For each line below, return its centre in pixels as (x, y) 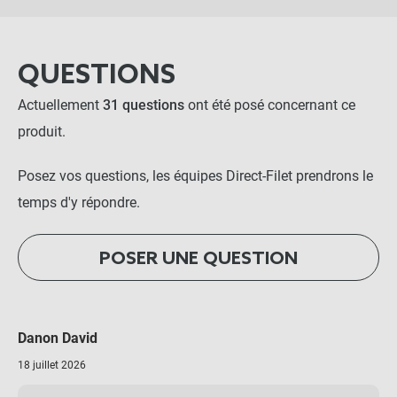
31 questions (145, 105)
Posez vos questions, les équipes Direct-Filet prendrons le (195, 176)
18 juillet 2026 (52, 365)
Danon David (58, 338)
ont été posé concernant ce (272, 105)
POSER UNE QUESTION (198, 259)
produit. (42, 132)
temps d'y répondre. (79, 202)
